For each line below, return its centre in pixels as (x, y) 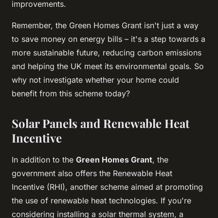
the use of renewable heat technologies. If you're (101, 200)
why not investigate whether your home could (95, 80)
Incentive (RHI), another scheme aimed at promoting (107, 187)
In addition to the (44, 159)
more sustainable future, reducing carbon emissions (107, 52)
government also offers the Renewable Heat (92, 173)
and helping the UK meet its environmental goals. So (108, 66)
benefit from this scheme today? (71, 93)
